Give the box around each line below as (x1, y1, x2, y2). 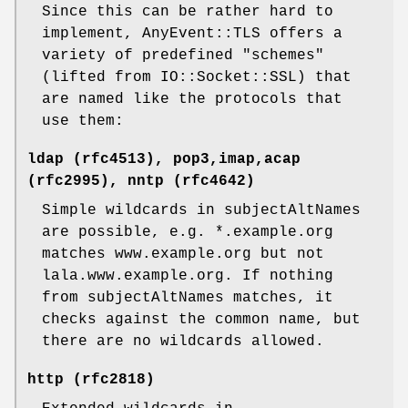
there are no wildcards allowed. (42, 333, 324, 351)
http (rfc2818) (27, 372, 155, 389)
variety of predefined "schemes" (42, 47, 324, 65)
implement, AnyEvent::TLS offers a (42, 25, 342, 43)
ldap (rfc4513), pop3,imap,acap (27, 151, 301, 168)
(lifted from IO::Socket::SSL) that (42, 69, 352, 87)
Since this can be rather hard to (42, 4, 333, 21)
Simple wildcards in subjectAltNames (42, 202, 361, 219)
